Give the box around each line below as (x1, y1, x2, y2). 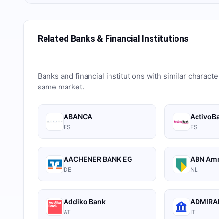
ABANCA (64, 112, 92, 121)
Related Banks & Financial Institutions (38, 33, 189, 44)
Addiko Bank (64, 197, 106, 206)
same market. (38, 82, 84, 91)
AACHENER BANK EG (64, 155, 132, 163)
